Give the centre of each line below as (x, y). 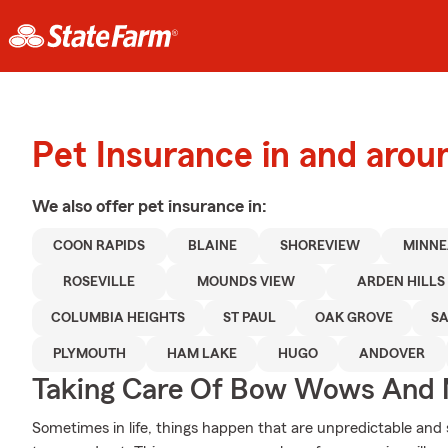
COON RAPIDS (99, 246)
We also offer (85, 206)
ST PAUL (250, 318)
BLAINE (213, 246)
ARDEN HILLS (401, 282)
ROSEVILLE (99, 282)
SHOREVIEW (320, 246)
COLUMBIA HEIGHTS (118, 318)
